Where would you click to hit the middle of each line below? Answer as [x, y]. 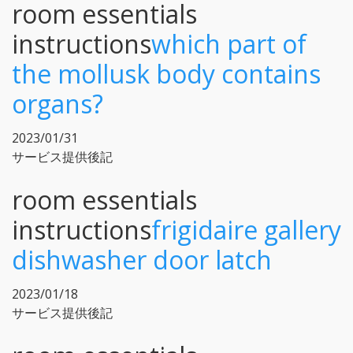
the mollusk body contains [166, 73]
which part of [229, 43]
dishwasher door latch [142, 259]
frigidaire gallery [246, 229]
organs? [58, 103]
